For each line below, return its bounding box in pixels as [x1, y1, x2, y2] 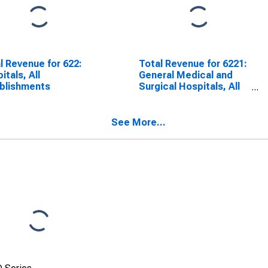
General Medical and [138, 69, 233, 81]
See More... [111, 117, 166, 128]
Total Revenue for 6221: [138, 58, 247, 69]
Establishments [138, 92, 210, 103]
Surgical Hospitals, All [138, 81, 240, 92]
